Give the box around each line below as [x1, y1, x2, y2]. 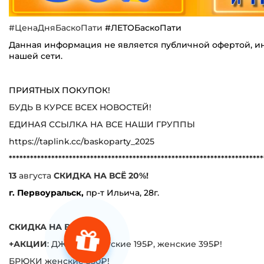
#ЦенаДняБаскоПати [9, 22, 103, 33]
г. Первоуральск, [9, 187, 84, 198]
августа [16, 170, 54, 181]
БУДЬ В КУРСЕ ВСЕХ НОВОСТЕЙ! [9, 101, 151, 113]
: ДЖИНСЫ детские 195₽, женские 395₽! [47, 238, 222, 249]
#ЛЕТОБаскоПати [103, 22, 181, 33]
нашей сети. [9, 50, 62, 61]
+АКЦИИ [9, 238, 47, 249]
